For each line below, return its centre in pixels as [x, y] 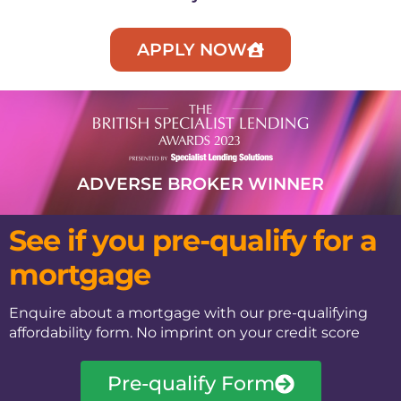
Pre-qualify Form [191, 383]
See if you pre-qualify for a [193, 240]
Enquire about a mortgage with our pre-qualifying [188, 312]
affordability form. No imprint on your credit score [184, 332]
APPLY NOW [192, 49]
